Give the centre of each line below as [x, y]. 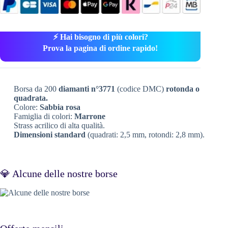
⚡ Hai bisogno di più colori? [100, 37]
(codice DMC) [140, 89]
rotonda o [182, 89]
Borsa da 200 [36, 89]
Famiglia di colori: [44, 116]
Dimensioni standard [49, 134]
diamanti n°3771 [87, 89]
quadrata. [31, 98]
